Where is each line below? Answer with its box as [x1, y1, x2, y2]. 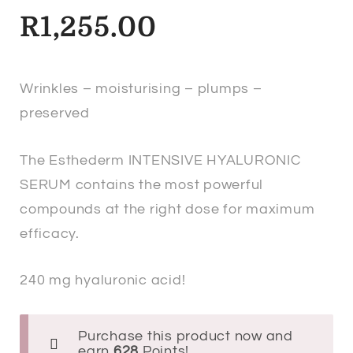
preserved [20, 106, 90, 121]
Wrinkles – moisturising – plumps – [20, 81, 262, 97]
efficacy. [20, 225, 80, 241]
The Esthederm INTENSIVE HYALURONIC [20, 152, 301, 168]
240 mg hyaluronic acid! [20, 272, 186, 288]
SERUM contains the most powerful [20, 176, 263, 192]
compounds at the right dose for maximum [20, 201, 315, 217]
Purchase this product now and [78, 329, 293, 344]
